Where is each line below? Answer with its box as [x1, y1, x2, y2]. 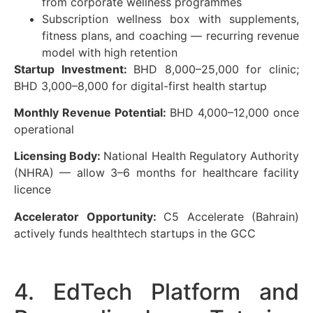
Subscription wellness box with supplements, [42, 11, 299, 26]
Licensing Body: [14, 149, 104, 163]
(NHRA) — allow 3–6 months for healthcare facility [14, 166, 299, 180]
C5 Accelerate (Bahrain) [163, 209, 299, 224]
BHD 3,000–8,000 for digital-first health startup [14, 78, 267, 93]
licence [14, 182, 51, 197]
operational [14, 122, 74, 136]
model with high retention [42, 45, 177, 59]
